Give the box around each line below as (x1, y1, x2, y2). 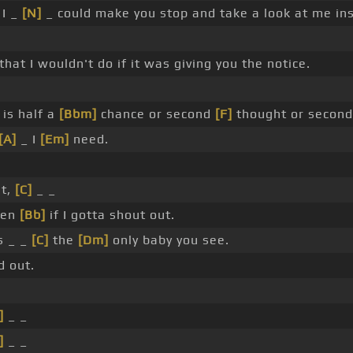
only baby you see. (109, 232, 229, 248)
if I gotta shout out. (46, 207, 175, 223)
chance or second (97, 106, 215, 122)
